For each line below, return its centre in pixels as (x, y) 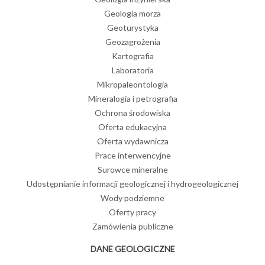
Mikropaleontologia (132, 85)
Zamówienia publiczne (132, 227)
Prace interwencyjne (132, 156)
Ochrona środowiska (132, 113)
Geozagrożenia (132, 42)
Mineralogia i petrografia (132, 99)
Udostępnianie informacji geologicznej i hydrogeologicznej (132, 184)
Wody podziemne (132, 198)
